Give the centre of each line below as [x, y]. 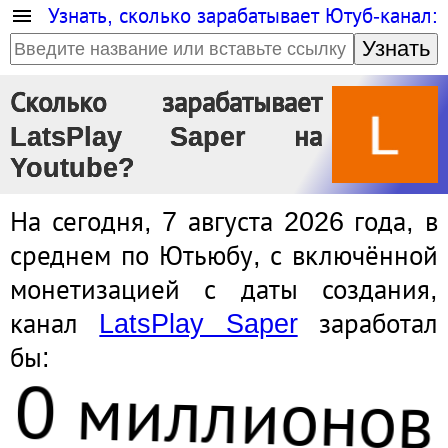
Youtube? [72, 168]
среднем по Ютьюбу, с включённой [224, 256]
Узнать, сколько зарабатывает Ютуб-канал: [243, 15]
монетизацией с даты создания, [224, 290]
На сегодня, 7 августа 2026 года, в [224, 222]
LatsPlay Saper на [166, 137]
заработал [368, 324]
